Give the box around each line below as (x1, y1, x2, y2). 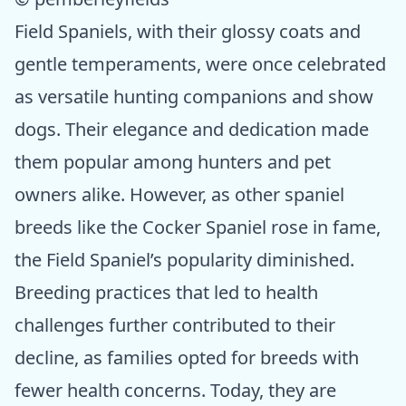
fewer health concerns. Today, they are (14, 378, 336, 403)
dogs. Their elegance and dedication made (14, 117, 369, 142)
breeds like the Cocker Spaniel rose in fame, (14, 215, 381, 240)
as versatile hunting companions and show (14, 84, 373, 110)
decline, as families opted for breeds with (14, 345, 359, 371)
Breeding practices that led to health (14, 280, 318, 305)
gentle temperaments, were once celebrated (14, 52, 386, 77)
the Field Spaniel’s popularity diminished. (14, 247, 354, 273)
